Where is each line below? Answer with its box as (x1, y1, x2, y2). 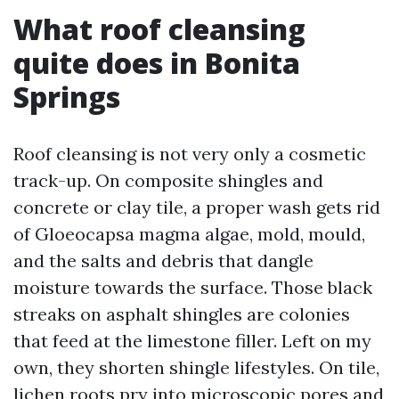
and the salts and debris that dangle (13, 249, 313, 272)
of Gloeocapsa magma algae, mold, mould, (13, 223, 365, 245)
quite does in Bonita (13, 44, 300, 82)
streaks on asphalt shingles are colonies (13, 303, 350, 325)
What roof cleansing (13, 10, 305, 48)
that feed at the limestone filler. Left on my (13, 330, 371, 352)
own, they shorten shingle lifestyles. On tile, (13, 356, 379, 379)
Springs (13, 77, 120, 116)
